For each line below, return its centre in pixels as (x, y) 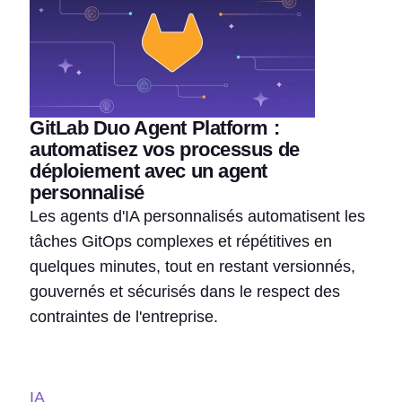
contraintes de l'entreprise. (124, 316)
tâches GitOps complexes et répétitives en (181, 241)
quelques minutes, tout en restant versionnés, (192, 266)
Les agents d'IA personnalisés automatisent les (197, 216)
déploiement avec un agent (149, 170)
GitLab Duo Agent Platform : (155, 127)
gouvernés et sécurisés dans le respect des (185, 291)
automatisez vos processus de (165, 149)
